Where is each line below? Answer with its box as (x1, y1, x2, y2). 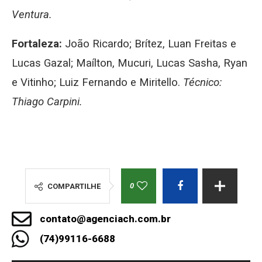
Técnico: (183, 76, 222, 89)
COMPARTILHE (47, 182, 101, 191)
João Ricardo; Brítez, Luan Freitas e (62, 37, 236, 51)
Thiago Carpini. (12, 95, 82, 109)
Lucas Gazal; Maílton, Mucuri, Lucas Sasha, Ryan (12, 57, 247, 70)
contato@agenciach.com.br (39, 213, 171, 225)
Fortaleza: (12, 37, 62, 51)
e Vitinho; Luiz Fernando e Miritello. (12, 76, 183, 89)
